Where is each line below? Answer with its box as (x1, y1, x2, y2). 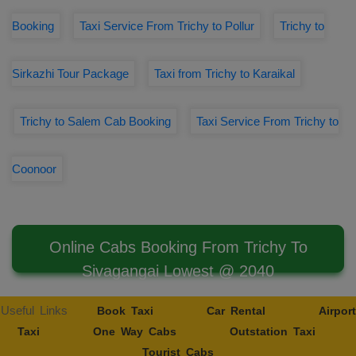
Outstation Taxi (229, 325, 315, 338)
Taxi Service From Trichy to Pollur (79, 19, 254, 33)
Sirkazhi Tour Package (12, 67, 129, 80)
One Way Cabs (92, 325, 176, 338)
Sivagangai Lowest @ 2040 (82, 262, 274, 280)
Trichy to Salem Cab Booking (20, 114, 171, 128)
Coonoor (12, 162, 56, 176)
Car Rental (206, 304, 265, 317)
